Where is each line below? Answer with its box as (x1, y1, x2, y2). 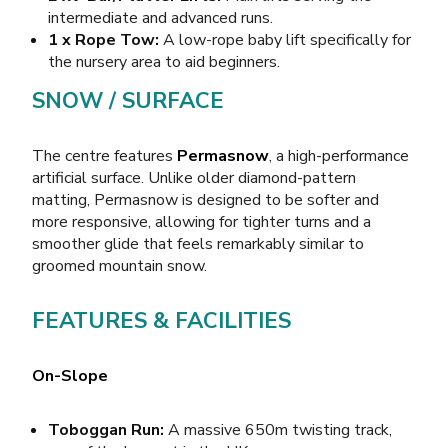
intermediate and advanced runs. (48, 6, 273, 29)
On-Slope (32, 364, 108, 387)
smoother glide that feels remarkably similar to (32, 232, 364, 255)
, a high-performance (269, 144, 409, 167)
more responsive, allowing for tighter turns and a (32, 210, 371, 233)
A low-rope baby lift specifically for (159, 28, 411, 51)
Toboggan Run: (48, 418, 164, 441)
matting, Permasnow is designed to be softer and (32, 188, 379, 211)
